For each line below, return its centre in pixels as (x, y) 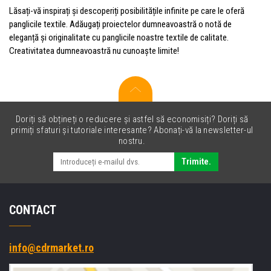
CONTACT (33, 210)
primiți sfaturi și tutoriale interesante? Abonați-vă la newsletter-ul (132, 130)
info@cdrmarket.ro (51, 248)
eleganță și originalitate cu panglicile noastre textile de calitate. (119, 37)
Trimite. (196, 162)
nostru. (132, 141)
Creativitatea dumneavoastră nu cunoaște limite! (94, 51)
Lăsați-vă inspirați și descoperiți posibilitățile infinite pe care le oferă (127, 11)
